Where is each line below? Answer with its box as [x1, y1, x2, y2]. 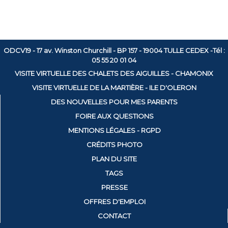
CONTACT [97, 212, 131, 220]
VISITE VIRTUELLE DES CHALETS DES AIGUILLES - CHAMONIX [15, 69, 213, 77]
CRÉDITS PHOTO [86, 140, 142, 149]
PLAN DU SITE [92, 155, 137, 163]
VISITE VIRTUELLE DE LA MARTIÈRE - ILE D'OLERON [32, 83, 196, 92]
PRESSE [101, 183, 128, 191]
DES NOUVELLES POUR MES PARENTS [51, 98, 178, 106]
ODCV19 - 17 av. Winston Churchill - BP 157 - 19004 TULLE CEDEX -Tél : [3, 46, 225, 54]
